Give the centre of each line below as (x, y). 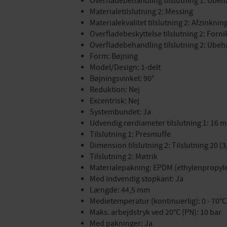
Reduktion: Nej (115, 90)
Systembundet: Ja (120, 112)
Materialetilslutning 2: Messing (141, 12)
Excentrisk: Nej (115, 101)
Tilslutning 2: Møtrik (124, 157)
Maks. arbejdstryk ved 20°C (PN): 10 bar (156, 213)
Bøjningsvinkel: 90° (122, 79)
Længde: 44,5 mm (120, 190)
